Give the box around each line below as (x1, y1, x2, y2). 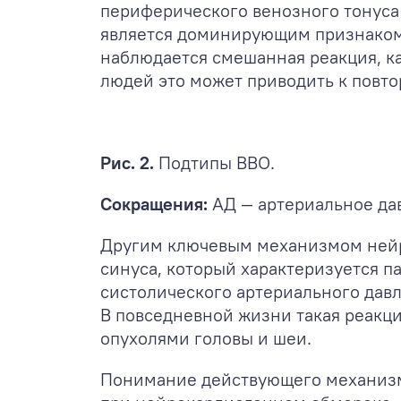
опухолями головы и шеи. (100, 326, 311, 349)
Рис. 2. (100, 150, 154, 174)
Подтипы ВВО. (154, 150, 275, 174)
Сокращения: (100, 192, 208, 215)
